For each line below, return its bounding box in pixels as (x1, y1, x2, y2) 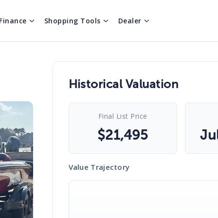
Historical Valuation (68, 77, 179, 91)
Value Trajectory (68, 162, 130, 172)
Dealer (118, 16, 142, 25)
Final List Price (98, 111, 147, 121)
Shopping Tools (44, 16, 101, 25)
